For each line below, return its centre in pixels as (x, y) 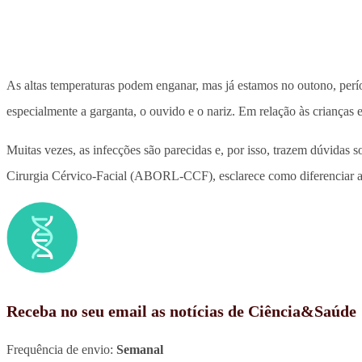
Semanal (140, 350)
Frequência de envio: (61, 350)
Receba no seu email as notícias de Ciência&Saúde (181, 311)
